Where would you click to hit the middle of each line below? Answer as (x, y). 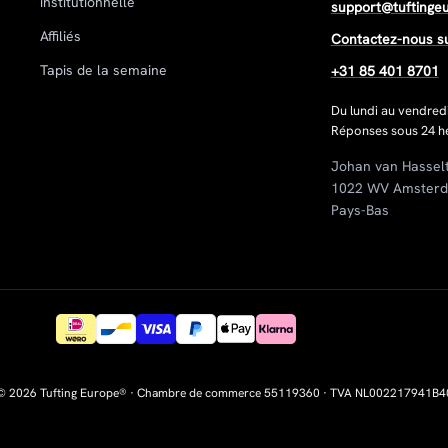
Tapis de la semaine (104, 70)
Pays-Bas (359, 210)
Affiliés (61, 36)
